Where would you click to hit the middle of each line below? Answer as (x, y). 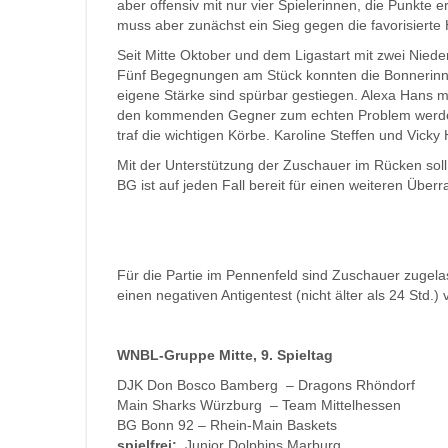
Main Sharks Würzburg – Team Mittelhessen (259, 405)
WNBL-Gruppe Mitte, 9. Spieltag (225, 355)
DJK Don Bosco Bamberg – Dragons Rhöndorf (266, 385)
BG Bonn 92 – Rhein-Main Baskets (227, 425)
